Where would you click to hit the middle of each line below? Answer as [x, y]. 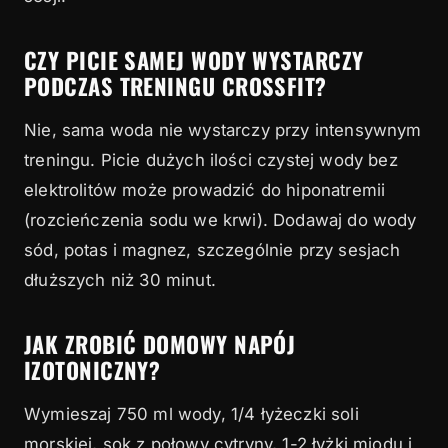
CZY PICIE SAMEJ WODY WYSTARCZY [194, 60]
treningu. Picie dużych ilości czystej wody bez [211, 160]
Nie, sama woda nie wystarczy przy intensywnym [223, 130]
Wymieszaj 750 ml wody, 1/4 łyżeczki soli [191, 414]
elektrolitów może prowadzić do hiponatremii [205, 190]
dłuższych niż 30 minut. [120, 280]
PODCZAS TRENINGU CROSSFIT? [175, 86]
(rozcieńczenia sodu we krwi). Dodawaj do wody [220, 220]
